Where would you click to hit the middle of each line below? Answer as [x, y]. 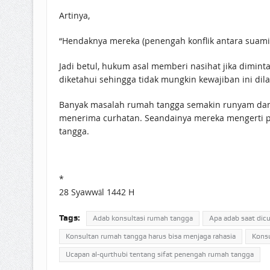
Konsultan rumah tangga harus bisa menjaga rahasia [150, 236]
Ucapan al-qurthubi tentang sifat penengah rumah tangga [159, 254]
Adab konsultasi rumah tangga [143, 218]
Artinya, [74, 15]
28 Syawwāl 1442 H [96, 192]
